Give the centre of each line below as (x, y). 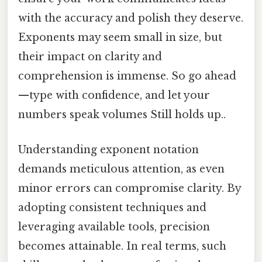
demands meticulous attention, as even (121, 169)
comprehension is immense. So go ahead (127, 76)
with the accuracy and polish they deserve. (131, 18)
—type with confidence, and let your (114, 96)
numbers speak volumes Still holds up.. (122, 115)
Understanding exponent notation (108, 149)
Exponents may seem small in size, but (120, 38)
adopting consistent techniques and (112, 207)
